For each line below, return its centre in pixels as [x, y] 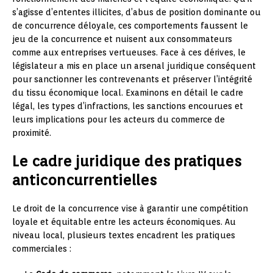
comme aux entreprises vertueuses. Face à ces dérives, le [129, 52]
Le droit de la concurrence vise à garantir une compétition [130, 208]
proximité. [32, 133]
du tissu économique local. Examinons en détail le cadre [128, 92]
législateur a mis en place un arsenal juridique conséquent [134, 66]
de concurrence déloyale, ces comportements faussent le [130, 25]
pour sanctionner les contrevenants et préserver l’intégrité [132, 79]
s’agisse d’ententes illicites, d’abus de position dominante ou [136, 12]
